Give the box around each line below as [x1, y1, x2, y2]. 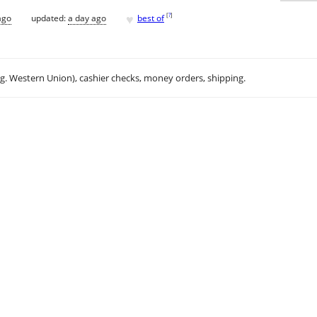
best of [137, 11, 164, 24]
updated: [31, 11, 68, 24]
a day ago [68, 11, 106, 24]
